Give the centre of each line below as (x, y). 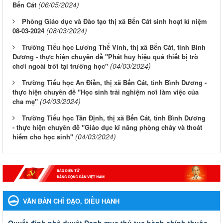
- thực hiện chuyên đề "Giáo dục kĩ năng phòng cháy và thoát (107, 127)
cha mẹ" (25, 101)
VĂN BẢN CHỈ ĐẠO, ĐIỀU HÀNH (71, 201)
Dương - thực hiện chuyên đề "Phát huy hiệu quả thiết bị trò (105, 56)
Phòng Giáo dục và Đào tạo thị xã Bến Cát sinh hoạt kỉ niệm (114, 21)
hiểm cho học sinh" (43, 137)
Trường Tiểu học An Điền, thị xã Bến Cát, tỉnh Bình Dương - (114, 82)
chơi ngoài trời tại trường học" (60, 66)
